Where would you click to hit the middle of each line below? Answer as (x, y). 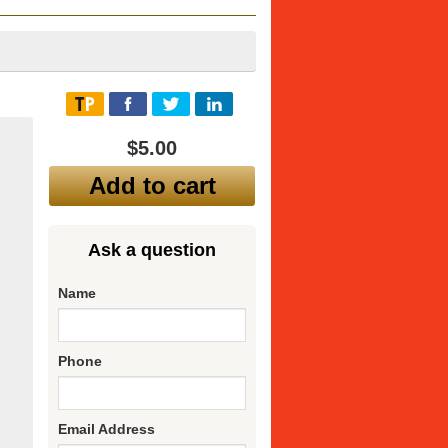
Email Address (107, 429)
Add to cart (152, 185)
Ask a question (152, 250)
